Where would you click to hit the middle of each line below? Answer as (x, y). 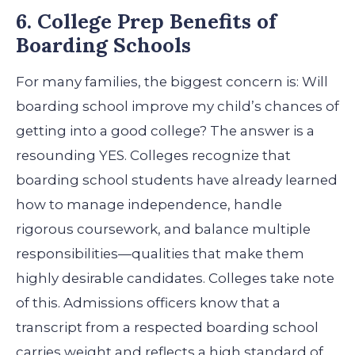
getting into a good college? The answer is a (165, 130)
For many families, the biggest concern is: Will (172, 81)
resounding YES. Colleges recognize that (153, 155)
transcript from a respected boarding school (167, 327)
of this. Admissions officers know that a (148, 302)
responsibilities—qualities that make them (160, 253)
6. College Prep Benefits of (146, 21)
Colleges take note (271, 278)
